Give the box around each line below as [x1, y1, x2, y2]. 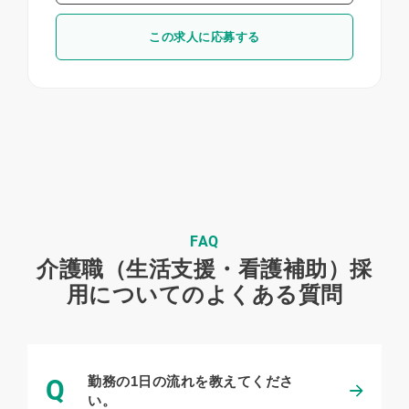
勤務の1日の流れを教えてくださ [88, 372, 294, 389]
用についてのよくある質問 [66, 281, 343, 307]
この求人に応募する [149, 29, 260, 44]
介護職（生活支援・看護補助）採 [37, 256, 372, 281]
